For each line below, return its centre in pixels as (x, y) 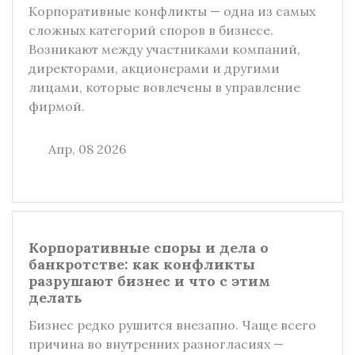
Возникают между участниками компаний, (164, 49)
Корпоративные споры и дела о (149, 248)
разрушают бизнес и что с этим (149, 281)
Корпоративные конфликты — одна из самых (172, 11)
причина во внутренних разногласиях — (156, 344)
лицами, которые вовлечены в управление (164, 87)
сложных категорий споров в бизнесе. (151, 30)
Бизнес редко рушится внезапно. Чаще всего (172, 325)
